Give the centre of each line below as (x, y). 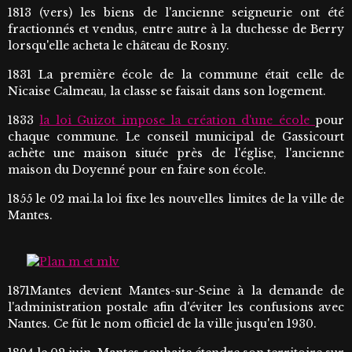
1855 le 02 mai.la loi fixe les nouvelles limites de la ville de (176, 199)
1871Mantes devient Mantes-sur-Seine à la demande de (176, 291)
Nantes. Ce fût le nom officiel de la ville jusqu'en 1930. (162, 324)
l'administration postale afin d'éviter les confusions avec (176, 308)
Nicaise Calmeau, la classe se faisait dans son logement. (167, 92)
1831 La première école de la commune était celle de (176, 75)
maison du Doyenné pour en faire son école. (137, 170)
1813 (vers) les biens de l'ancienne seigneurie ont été (176, 13)
